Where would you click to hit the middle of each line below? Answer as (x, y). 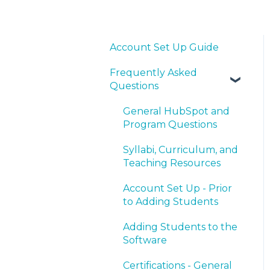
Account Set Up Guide (164, 47)
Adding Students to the (180, 227)
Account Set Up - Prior (177, 188)
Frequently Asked (153, 72)
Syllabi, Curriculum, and (181, 149)
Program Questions (170, 124)
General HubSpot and (176, 111)
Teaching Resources (172, 163)
